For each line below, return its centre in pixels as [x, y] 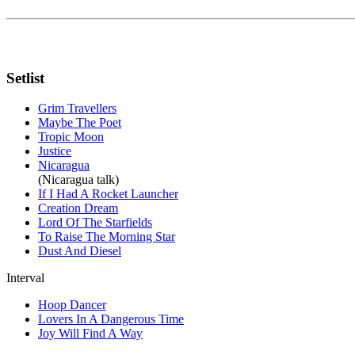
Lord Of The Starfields [95, 223]
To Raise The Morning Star [107, 237]
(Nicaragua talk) [78, 180]
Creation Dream [78, 208]
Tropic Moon [71, 137]
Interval [25, 278]
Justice [55, 151]
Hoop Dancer [72, 305]
